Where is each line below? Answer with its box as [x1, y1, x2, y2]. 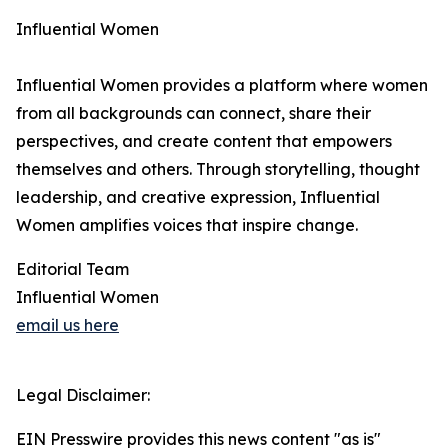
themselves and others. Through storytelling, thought [16, 159, 420, 179]
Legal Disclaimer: [16, 385, 150, 405]
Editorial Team [16, 259, 129, 279]
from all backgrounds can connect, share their [16, 103, 371, 123]
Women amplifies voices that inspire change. [16, 215, 358, 235]
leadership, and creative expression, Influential [16, 187, 380, 207]
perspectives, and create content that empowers [16, 131, 392, 151]
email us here [16, 315, 119, 335]
